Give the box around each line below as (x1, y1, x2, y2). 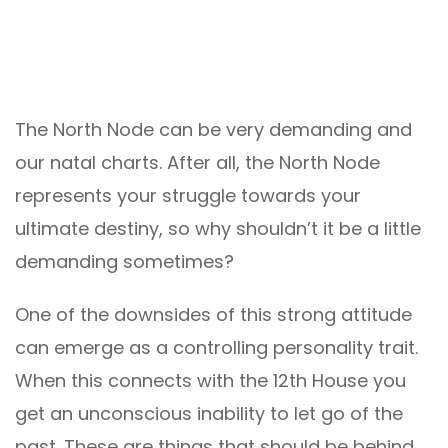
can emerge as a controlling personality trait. (15, 334, 418, 360)
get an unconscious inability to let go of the (15, 400, 403, 426)
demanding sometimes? (15, 248, 234, 274)
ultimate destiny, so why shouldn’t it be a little (15, 215, 421, 241)
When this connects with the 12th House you (15, 367, 406, 393)
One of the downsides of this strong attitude (15, 301, 412, 327)
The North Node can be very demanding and (15, 116, 412, 142)
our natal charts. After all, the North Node (15, 149, 380, 175)
